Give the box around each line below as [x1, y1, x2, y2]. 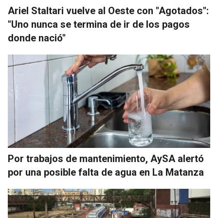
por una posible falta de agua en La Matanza [8, 166, 204, 178]
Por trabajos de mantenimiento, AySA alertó [8, 152, 204, 164]
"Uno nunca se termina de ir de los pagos [8, 18, 190, 30]
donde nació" [8, 32, 66, 44]
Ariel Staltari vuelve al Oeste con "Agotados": [8, 4, 209, 17]
